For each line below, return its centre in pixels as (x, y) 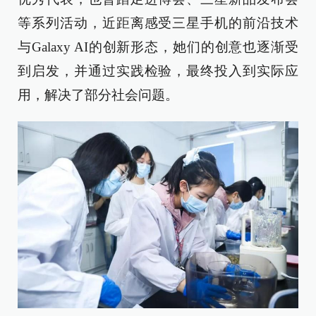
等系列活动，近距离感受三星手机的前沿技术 (158, 23)
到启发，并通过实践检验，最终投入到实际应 (158, 71)
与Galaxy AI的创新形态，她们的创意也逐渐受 (158, 47)
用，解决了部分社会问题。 (98, 95)
